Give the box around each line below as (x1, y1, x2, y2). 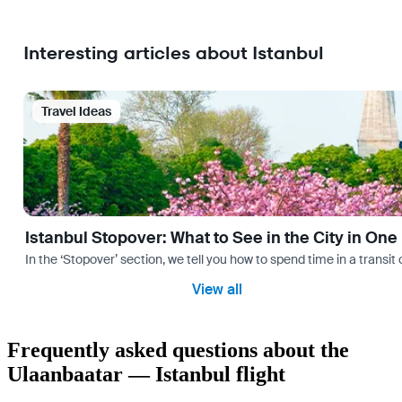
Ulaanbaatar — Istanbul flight (7, 362, 285, 386)
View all (192, 279, 242, 299)
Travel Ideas (41, 102, 111, 119)
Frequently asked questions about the (7, 337, 349, 362)
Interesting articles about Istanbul (23, 40, 324, 66)
